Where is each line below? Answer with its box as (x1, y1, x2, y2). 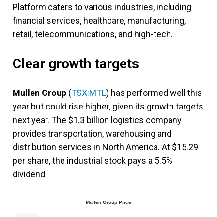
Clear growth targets (13, 55, 139, 72)
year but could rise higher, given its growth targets (13, 101, 203, 111)
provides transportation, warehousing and (13, 128, 171, 139)
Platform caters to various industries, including (13, 1, 191, 12)
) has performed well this (106, 87, 202, 98)
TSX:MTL (71, 87, 106, 98)
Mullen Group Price (86, 199, 131, 205)
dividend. (13, 169, 47, 179)
